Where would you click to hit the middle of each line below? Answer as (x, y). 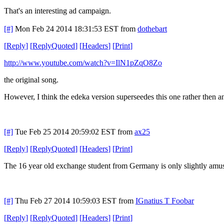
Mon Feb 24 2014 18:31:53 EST (67, 28)
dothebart (152, 28)
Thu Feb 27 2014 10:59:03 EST (66, 200)
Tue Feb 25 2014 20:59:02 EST (65, 131)
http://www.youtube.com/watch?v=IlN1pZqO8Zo (83, 62)
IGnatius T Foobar (165, 200)
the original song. (31, 79)
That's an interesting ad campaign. (57, 10)
